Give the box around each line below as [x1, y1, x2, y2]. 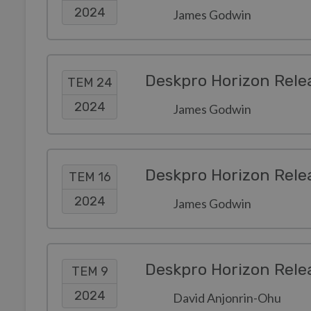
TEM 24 [67, 74, 112, 90]
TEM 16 [68, 169, 111, 185]
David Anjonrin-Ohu [173, 290, 281, 305]
